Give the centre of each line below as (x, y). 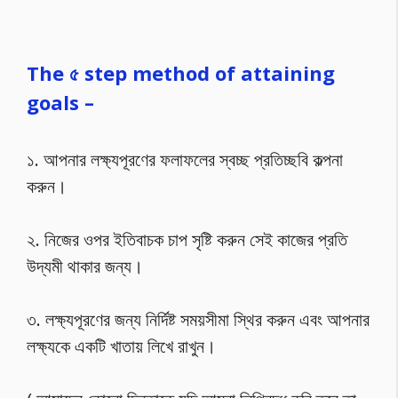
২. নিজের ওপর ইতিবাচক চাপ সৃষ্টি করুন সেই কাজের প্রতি (187, 239)
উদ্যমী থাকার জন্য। (87, 266)
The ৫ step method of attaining (181, 73)
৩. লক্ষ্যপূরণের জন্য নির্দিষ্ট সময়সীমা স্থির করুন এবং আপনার (198, 319)
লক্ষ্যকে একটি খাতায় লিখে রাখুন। (121, 346)
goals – (63, 102)
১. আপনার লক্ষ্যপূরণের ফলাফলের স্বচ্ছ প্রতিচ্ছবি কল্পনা (185, 159)
